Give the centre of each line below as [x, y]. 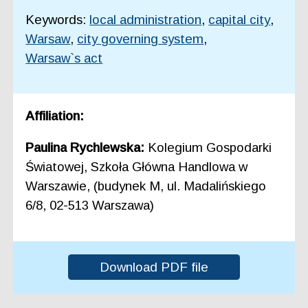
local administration [146, 19]
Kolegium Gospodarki [210, 148]
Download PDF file [154, 267]
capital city [240, 19]
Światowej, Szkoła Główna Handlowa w [137, 167]
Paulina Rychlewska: [87, 148]
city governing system [141, 38]
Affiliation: [55, 115]
